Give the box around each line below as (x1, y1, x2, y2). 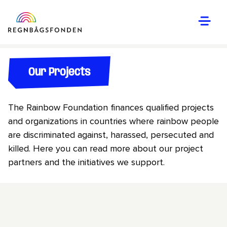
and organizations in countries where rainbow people (8, 115, 219, 127)
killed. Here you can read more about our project (8, 142, 203, 154)
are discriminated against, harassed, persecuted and (8, 129, 214, 140)
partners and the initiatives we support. (8, 156, 165, 168)
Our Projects (28, 66, 90, 78)
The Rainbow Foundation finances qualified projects (8, 101, 214, 113)
